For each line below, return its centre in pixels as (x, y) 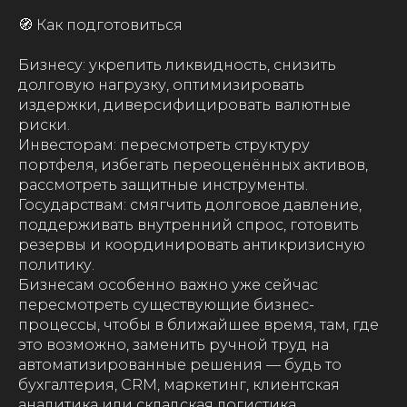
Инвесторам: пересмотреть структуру (164, 145)
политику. (56, 265)
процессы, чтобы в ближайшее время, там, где (199, 325)
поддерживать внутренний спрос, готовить (189, 225)
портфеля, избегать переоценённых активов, (193, 165)
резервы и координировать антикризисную (192, 245)
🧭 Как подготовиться (100, 25)
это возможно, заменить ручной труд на (174, 345)
